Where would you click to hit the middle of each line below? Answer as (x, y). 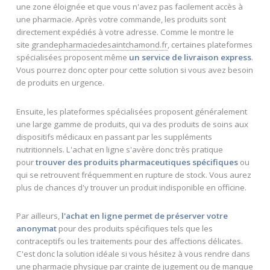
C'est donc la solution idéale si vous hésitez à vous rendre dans (133, 254)
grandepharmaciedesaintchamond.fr (99, 44)
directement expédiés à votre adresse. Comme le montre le (125, 32)
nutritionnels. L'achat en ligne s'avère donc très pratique (119, 149)
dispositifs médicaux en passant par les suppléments (114, 137)
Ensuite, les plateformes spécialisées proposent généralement (131, 111)
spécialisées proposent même (72, 57)
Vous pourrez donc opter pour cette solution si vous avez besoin (134, 70)
